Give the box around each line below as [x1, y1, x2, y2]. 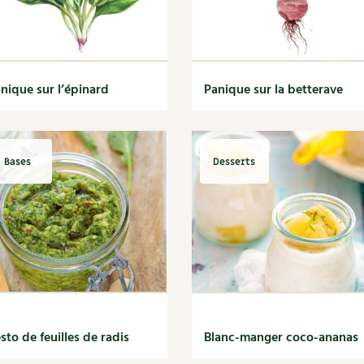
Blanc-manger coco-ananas [203, 327, 358, 349]
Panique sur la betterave [203, 80, 343, 101]
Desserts [213, 154, 256, 168]
